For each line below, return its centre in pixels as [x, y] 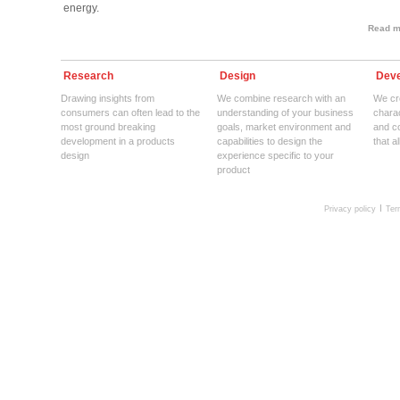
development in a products [117, 142]
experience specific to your [275, 156]
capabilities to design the [269, 142]
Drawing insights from [107, 99]
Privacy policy [350, 209]
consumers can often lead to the [130, 113]
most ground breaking [108, 127]
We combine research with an [281, 99]
